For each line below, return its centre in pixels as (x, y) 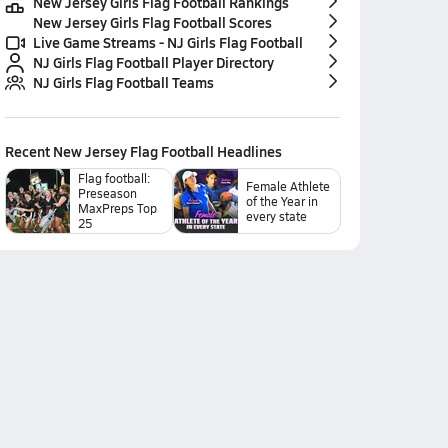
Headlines (247, 151)
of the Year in (281, 200)
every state (276, 215)
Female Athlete (287, 185)
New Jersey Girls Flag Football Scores (152, 22)
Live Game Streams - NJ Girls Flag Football (167, 42)
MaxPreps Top (117, 208)
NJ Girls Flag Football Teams (123, 82)
